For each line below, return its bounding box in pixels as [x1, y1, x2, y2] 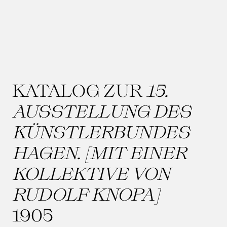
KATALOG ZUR [12, 79, 146, 100]
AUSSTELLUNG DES [12, 100, 191, 121]
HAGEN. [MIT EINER [12, 141, 187, 163]
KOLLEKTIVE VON [12, 162, 170, 183]
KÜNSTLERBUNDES [12, 121, 190, 142]
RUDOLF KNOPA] [12, 183, 160, 204]
